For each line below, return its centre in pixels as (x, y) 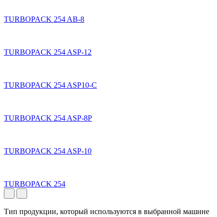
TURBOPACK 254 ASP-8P (48, 118)
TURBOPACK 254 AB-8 (44, 19)
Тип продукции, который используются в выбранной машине (107, 211)
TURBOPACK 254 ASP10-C (50, 85)
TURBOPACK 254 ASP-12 (48, 52)
